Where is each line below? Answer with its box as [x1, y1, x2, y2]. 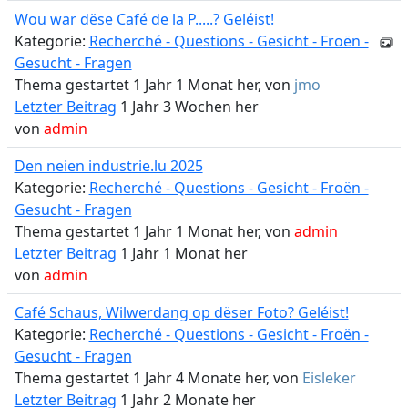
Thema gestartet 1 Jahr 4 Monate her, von [14, 368, 302, 388]
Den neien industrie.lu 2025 [14, 156, 203, 176]
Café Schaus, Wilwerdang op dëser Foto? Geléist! [14, 302, 349, 322]
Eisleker [301, 368, 356, 388]
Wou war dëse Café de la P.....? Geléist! [14, 9, 274, 29]
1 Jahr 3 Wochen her [116, 97, 259, 117]
